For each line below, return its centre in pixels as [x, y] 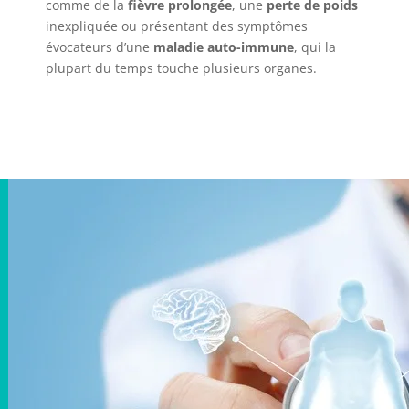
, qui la [315, 47]
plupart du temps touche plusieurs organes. [181, 68]
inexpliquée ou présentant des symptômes [177, 26]
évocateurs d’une [100, 47]
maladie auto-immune [224, 47]
